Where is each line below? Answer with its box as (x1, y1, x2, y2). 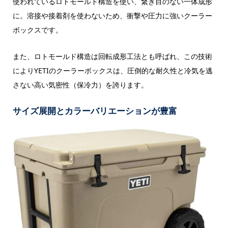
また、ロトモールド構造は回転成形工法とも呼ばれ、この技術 (12, 51, 212, 62)
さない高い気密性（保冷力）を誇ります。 (12, 80, 148, 90)
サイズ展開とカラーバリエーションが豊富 (12, 104, 177, 117)
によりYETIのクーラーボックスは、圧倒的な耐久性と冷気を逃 (12, 66, 213, 76)
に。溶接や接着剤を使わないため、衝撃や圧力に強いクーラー (12, 11, 212, 21)
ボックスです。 (12, 25, 63, 35)
